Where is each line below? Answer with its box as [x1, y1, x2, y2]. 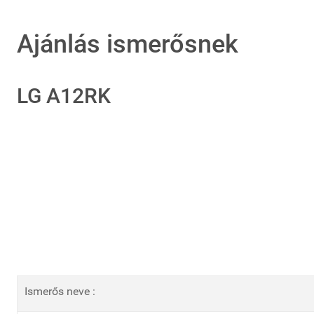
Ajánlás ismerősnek [17, 29, 238, 59]
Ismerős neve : [25, 285, 95, 298]
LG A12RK [17, 83, 111, 108]
